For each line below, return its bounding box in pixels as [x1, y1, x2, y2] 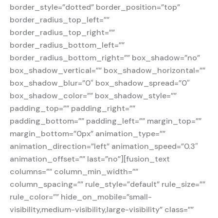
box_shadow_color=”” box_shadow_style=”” [10, 90, 177, 101]
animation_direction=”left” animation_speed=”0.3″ [10, 141, 198, 151]
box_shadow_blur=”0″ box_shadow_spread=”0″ [10, 77, 190, 88]
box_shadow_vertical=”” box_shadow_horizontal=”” [10, 65, 205, 75]
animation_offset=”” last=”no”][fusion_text [10, 153, 170, 164]
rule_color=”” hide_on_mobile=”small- [10, 191, 152, 202]
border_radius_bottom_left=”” [10, 39, 125, 50]
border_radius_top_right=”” [10, 27, 115, 37]
